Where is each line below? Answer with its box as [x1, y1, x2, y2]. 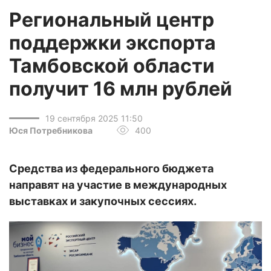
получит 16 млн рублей [9, 77, 232, 100]
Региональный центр [9, 8, 214, 31]
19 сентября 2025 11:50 [45, 113, 143, 123]
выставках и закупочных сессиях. [9, 195, 197, 207]
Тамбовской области [9, 54, 215, 77]
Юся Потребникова [9, 125, 93, 135]
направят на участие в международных [9, 178, 227, 191]
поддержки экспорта [9, 31, 216, 54]
